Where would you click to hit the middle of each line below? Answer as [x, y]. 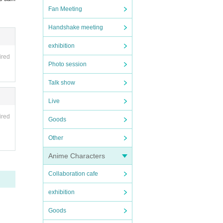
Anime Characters [77, 156]
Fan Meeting [65, 9]
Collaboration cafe [73, 174]
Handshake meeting [76, 27]
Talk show [62, 83]
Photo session [67, 64]
